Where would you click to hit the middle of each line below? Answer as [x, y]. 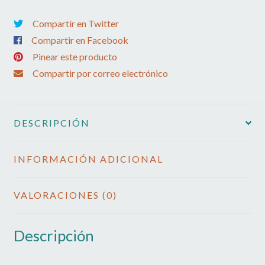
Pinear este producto [75, 57]
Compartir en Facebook [80, 40]
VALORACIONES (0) [65, 195]
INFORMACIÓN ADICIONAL [88, 159]
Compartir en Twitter [75, 24]
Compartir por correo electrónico [100, 73]
